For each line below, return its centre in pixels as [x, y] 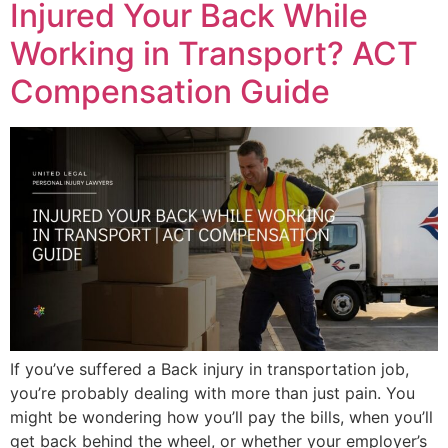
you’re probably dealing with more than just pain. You [212, 393]
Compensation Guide [170, 92]
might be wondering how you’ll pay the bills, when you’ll [221, 417]
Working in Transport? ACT [214, 54]
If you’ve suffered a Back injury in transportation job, [209, 369]
